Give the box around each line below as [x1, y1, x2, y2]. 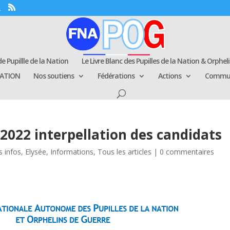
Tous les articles [98, 147, 152, 157]
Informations [50, 147, 94, 157]
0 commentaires [160, 147, 215, 157]
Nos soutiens [33, 71, 74, 81]
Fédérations [98, 71, 135, 81]
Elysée [25, 147, 47, 157]
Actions [158, 71, 181, 81]
